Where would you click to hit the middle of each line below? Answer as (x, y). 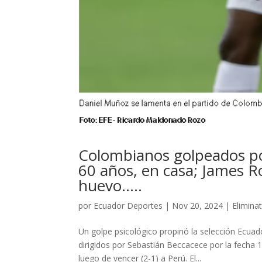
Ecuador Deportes (128, 206)
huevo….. (111, 186)
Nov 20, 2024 (198, 206)
